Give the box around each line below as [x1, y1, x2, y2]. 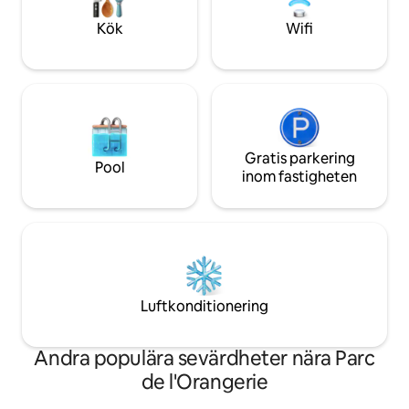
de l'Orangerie [141, 369, 268, 396]
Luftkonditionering [141, 297, 268, 317]
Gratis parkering [244, 149, 355, 169]
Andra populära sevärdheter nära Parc [34, 345, 375, 372]
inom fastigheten [242, 167, 357, 187]
